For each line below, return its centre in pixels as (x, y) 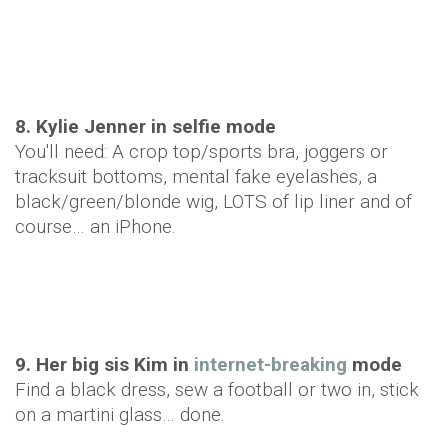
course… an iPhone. (95, 226)
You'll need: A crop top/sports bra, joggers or (201, 151)
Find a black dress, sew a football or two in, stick (217, 389)
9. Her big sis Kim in (104, 364)
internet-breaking (270, 364)
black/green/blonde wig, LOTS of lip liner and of (213, 201)
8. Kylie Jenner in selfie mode (145, 126)
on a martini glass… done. (120, 414)
